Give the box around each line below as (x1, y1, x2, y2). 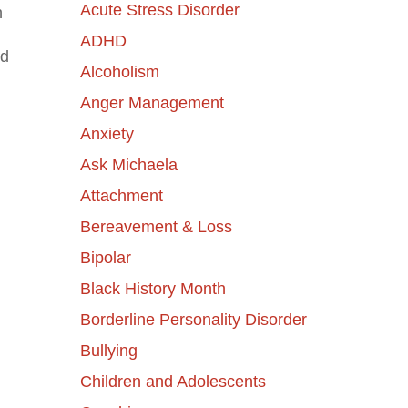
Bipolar (79, 248, 131, 267)
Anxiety (79, 124, 134, 143)
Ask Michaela (79, 155, 178, 174)
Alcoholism (79, 62, 159, 81)
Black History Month (79, 279, 226, 298)
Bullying (79, 341, 138, 360)
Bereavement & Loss (79, 217, 232, 236)
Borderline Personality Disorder (79, 310, 307, 329)
